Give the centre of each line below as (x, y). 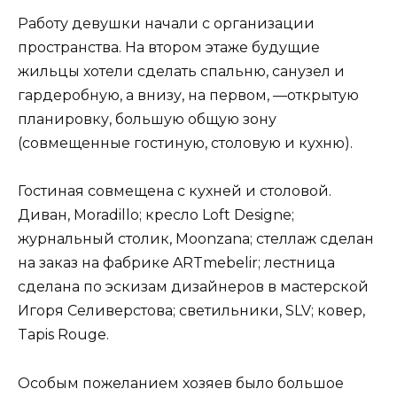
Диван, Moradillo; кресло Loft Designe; (156, 215)
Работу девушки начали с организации (166, 24)
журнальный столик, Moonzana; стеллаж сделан (196, 239)
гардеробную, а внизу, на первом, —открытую (188, 96)
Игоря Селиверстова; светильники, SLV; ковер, (191, 311)
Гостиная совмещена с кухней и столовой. (175, 191)
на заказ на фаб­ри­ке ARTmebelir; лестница (176, 263)
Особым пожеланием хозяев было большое (181, 383)
